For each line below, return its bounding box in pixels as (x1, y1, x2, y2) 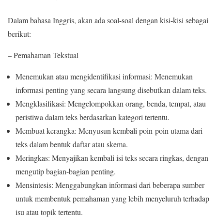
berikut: (8, 29, 31, 39)
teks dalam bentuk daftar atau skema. (15, 139, 128, 150)
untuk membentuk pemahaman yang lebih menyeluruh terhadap (15, 193, 209, 204)
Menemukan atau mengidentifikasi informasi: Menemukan (15, 71, 193, 82)
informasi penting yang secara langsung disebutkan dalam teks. (15, 85, 207, 95)
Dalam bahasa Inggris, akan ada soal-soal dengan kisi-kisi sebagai (8, 15, 208, 26)
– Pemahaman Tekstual (8, 50, 78, 61)
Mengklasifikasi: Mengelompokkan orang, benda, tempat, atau (15, 98, 206, 109)
